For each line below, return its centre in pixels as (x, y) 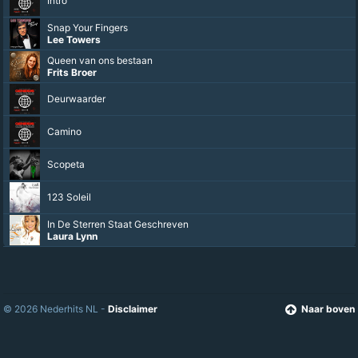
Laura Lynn (72, 237)
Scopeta (66, 165)
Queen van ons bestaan (100, 61)
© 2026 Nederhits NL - (56, 309)
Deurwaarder (76, 99)
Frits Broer (72, 73)
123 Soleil (69, 197)
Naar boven (328, 309)
